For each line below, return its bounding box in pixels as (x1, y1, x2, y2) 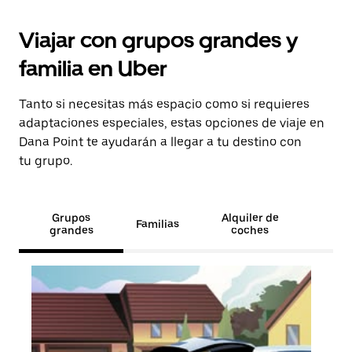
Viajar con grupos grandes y (19, 27, 298, 53)
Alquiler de (221, 211, 279, 224)
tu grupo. (19, 153, 72, 168)
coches (231, 224, 269, 236)
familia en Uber (19, 55, 167, 82)
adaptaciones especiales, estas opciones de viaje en (19, 115, 324, 130)
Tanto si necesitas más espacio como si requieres (19, 97, 310, 112)
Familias (136, 218, 180, 230)
